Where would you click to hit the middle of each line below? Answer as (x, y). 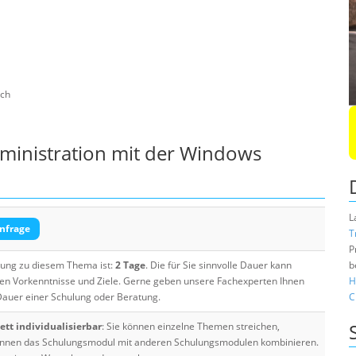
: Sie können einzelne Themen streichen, (191, 326)
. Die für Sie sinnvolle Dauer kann (219, 265)
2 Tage (130, 265)
